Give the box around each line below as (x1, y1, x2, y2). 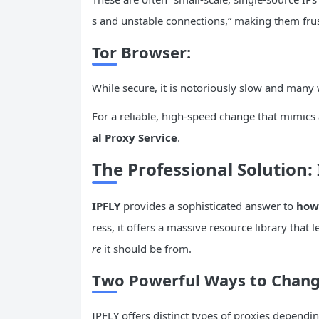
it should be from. (101, 241, 192, 256)
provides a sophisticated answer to (120, 198, 296, 213)
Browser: (117, 41, 191, 63)
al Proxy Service (92, 130, 177, 145)
